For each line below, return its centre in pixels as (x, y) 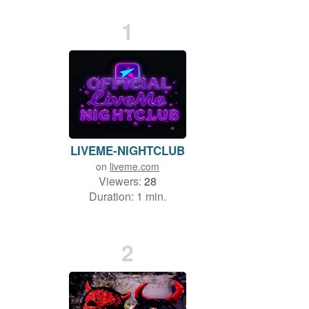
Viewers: (121, 181)
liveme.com (134, 167)
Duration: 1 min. (128, 197)
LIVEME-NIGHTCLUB (128, 151)
